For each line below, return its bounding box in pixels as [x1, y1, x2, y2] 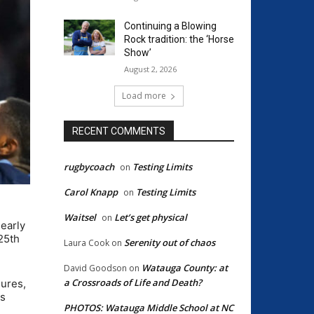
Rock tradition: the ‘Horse [123, 34, 234, 45]
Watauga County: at [142, 261, 228, 274]
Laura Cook [64, 237, 109, 249]
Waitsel [64, 211, 96, 224]
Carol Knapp [64, 186, 118, 198]
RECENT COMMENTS [72, 125, 165, 137]
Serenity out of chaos [124, 236, 215, 249]
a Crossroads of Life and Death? [64, 276, 202, 289]
